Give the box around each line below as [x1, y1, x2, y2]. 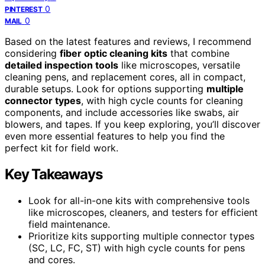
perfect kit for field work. [5, 141, 118, 154]
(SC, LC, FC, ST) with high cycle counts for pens [28, 241, 245, 254]
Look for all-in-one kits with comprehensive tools [28, 194, 250, 206]
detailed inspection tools [5, 59, 118, 71]
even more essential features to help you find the [5, 130, 225, 142]
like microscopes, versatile [118, 59, 240, 71]
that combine [167, 47, 230, 59]
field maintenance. [28, 218, 110, 230]
